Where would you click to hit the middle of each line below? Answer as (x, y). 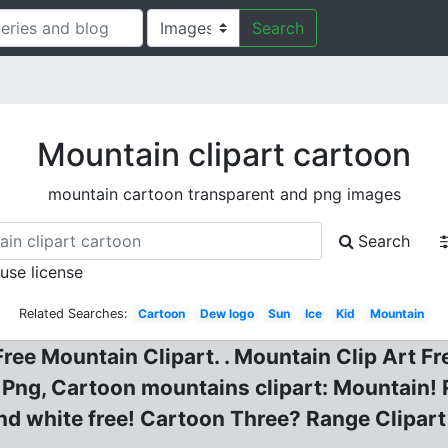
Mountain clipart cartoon (224, 154)
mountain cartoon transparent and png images (224, 194)
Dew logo (226, 313)
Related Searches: (74, 313)
